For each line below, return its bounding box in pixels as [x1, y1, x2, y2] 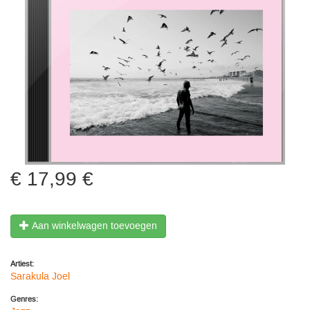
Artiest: [10, 259, 36, 270]
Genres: [10, 295, 40, 305]
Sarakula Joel [10, 271, 70, 284]
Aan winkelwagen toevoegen [32, 220, 157, 233]
